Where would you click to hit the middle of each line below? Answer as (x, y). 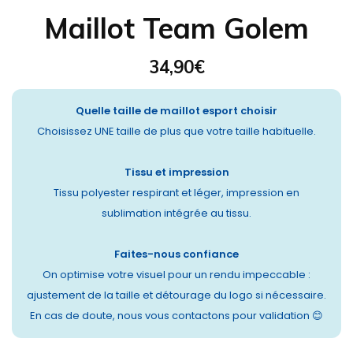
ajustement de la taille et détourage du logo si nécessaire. (176, 295)
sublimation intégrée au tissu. (176, 213)
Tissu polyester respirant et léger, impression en (176, 193)
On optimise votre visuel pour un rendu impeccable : (176, 275)
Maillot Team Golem (176, 28)
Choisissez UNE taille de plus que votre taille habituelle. (176, 131)
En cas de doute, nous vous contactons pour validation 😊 (176, 316)
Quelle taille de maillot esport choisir (176, 111)
